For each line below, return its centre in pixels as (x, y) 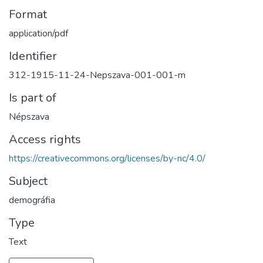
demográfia (32, 200)
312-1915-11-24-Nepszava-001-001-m (97, 75)
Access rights (45, 139)
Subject (28, 181)
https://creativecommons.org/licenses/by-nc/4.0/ (107, 159)
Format (28, 14)
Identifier (33, 56)
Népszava (29, 117)
